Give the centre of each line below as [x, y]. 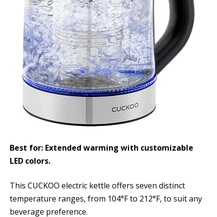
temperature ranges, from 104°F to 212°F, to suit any [106, 199]
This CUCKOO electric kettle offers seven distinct [97, 186]
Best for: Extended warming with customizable [101, 147]
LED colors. [30, 161]
